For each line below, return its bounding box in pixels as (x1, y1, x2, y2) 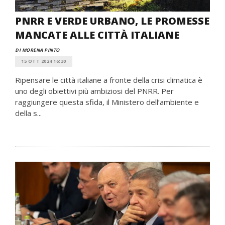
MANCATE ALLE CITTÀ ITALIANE (15, 28, 179, 42)
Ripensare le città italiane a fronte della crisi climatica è (15, 75, 202, 85)
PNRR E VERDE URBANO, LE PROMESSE (15, 14, 209, 28)
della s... (15, 108, 42, 118)
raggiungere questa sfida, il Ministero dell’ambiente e (15, 97, 199, 107)
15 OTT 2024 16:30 (21, 58, 66, 64)
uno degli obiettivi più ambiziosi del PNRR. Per (15, 86, 174, 96)
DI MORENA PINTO (15, 47, 60, 53)
